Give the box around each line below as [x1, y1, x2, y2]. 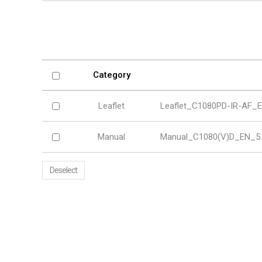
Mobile [231, 31, 256, 40]
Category [92, 70, 130, 80]
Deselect [50, 166, 77, 175]
